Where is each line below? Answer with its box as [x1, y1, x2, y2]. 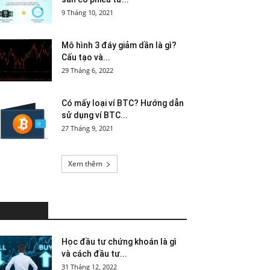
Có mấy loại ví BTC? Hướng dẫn [61, 98, 184, 108]
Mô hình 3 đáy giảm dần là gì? [61, 40, 177, 50]
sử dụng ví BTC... [61, 110, 128, 120]
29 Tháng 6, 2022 [61, 66, 113, 75]
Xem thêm [67, 159, 102, 169]
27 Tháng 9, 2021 [61, 124, 113, 133]
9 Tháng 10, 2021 [61, 8, 113, 17]
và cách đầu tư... [61, 249, 127, 259]
